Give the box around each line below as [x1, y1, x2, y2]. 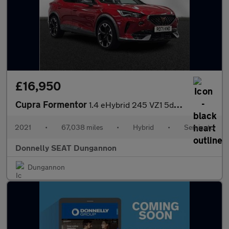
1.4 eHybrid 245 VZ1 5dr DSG [89, 100, 174, 109]
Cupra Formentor [15, 99, 89, 110]
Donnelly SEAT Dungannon [15, 143, 117, 152]
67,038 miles [61, 123, 103, 131]
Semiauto [184, 123, 214, 131]
